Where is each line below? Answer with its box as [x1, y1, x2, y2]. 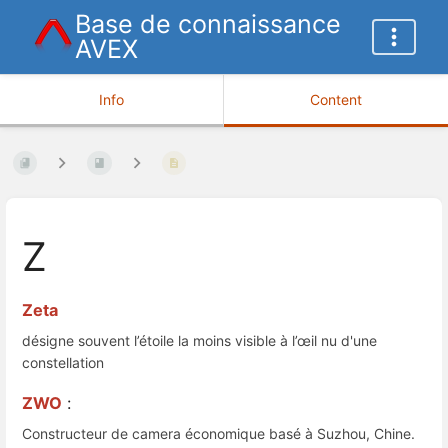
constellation [22, 354, 104, 372]
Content [310, 91, 362, 108]
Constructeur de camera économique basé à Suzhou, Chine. [22, 425, 415, 443]
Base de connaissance [75, 9, 341, 39]
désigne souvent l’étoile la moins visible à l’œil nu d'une [22, 332, 377, 350]
